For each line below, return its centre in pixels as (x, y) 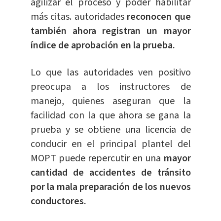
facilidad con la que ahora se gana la (110, 116)
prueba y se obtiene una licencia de (110, 130)
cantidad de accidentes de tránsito (110, 173)
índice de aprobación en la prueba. (103, 46)
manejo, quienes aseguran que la (110, 101)
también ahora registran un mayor (110, 31)
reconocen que (159, 17)
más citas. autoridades (78, 17)
